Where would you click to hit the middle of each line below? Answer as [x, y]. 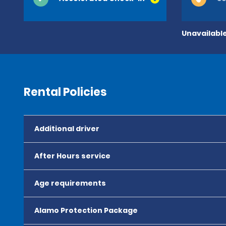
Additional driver [67, 129]
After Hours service [72, 156]
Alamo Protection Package [86, 210]
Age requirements [70, 183]
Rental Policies [65, 92]
